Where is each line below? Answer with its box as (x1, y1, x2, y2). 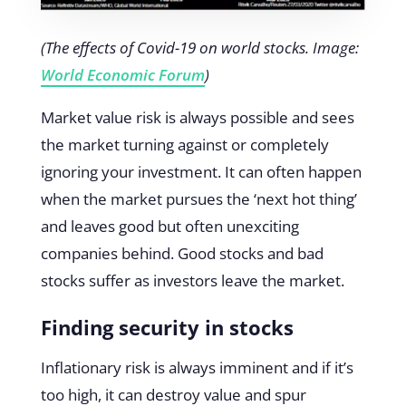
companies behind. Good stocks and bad (40, 243, 324, 265)
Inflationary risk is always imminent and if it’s (40, 357, 353, 379)
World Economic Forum (40, 64, 205, 86)
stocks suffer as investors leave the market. (40, 270, 344, 292)
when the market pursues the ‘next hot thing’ (40, 188, 357, 210)
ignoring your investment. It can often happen (40, 161, 362, 183)
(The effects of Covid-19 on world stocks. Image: (40, 37, 359, 59)
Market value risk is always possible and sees (40, 107, 354, 129)
